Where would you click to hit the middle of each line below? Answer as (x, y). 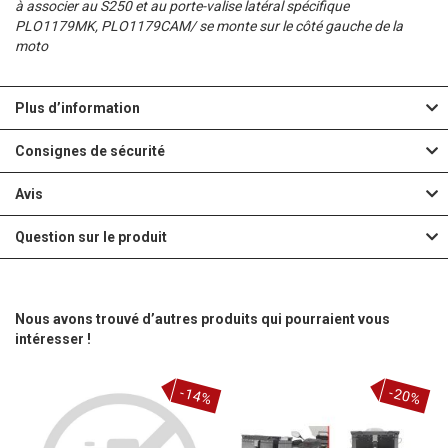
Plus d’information (77, 108)
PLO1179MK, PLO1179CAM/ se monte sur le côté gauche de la (209, 26)
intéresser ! (53, 339)
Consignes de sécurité (90, 151)
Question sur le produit (91, 237)
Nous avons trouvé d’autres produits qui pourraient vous (202, 319)
